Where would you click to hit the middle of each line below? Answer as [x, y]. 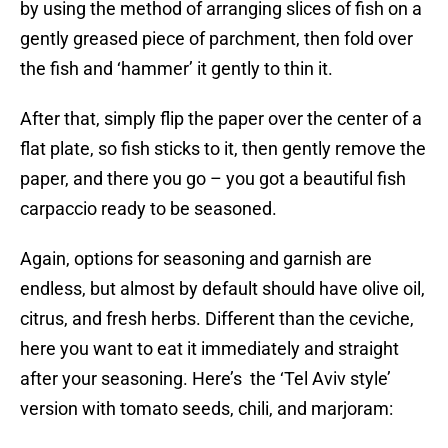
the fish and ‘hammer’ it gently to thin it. [176, 69]
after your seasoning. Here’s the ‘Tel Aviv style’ [205, 379]
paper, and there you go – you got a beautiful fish [213, 179]
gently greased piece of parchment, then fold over [216, 39]
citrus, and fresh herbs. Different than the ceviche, [217, 319]
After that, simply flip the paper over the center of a [221, 119]
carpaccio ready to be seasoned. [148, 209]
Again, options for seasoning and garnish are [196, 259]
